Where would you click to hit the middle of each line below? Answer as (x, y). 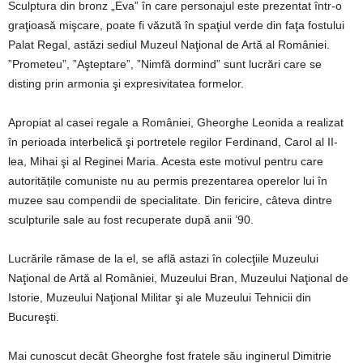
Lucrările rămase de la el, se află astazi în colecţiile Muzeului (163, 258)
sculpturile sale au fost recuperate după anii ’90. (131, 219)
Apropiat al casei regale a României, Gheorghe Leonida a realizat (176, 122)
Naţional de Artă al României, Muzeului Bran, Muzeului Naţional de (178, 278)
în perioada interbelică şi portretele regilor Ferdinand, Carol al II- (173, 141)
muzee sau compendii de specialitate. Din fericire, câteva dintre (170, 200)
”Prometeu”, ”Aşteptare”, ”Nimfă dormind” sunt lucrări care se (165, 64)
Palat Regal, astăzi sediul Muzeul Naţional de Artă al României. (169, 44)
